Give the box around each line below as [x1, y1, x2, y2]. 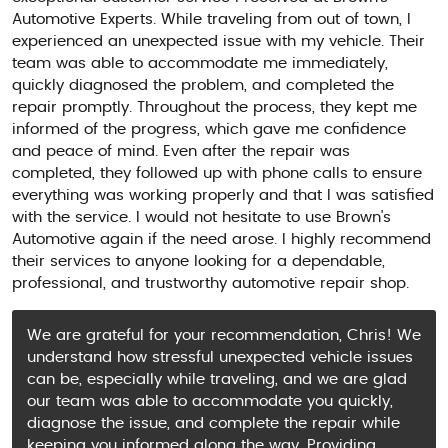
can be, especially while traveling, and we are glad [27, 371, 407, 387]
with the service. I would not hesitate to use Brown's [12, 209, 391, 225]
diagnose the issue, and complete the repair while [27, 415, 400, 431]
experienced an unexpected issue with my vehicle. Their [12, 33, 425, 49]
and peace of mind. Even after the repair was [12, 143, 350, 159]
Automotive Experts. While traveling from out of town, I [12, 11, 411, 27]
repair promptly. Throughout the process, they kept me [12, 99, 417, 115]
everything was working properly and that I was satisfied [12, 187, 434, 203]
